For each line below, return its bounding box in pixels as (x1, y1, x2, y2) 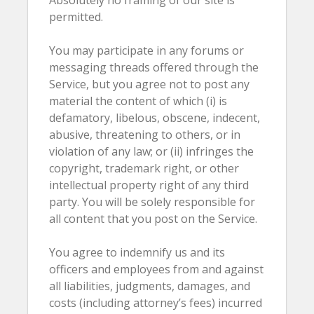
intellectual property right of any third (49, 177, 249, 193)
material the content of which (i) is (49, 93, 227, 109)
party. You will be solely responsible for (49, 194, 255, 210)
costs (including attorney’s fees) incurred (49, 295, 262, 310)
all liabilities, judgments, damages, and (49, 278, 250, 294)
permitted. (49, 9, 103, 25)
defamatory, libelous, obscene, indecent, (49, 110, 260, 125)
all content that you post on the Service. (49, 211, 257, 226)
